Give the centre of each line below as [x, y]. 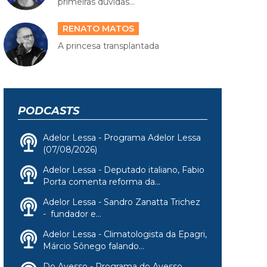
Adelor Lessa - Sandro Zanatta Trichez [122, 202]
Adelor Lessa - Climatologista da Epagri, [125, 234]
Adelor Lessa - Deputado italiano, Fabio [124, 170]
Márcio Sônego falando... [94, 246]
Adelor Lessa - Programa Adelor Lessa [122, 137]
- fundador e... [72, 214]
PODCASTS [49, 111]
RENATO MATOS [98, 29]
